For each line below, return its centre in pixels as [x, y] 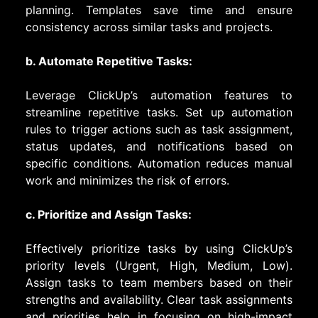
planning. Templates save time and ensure [159, 10]
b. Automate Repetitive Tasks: [109, 61]
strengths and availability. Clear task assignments [159, 299]
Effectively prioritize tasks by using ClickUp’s [159, 248]
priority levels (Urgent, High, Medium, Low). [159, 265]
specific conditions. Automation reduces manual [159, 163]
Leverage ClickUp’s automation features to [159, 95]
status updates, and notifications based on [159, 146]
